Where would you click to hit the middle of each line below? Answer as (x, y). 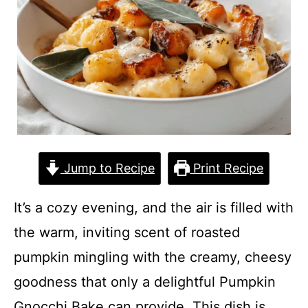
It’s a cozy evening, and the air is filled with (154, 208)
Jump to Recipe (108, 168)
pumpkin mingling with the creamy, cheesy (153, 257)
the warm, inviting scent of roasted (127, 232)
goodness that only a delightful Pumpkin (145, 282)
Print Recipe (227, 168)
